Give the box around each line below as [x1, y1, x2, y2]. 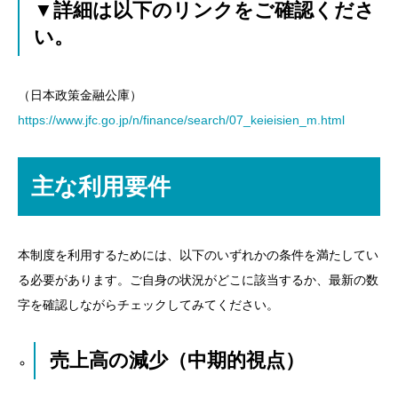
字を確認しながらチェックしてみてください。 [18, 297, 279, 312]
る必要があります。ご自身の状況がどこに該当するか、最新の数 [18, 272, 378, 287]
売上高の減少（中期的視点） [50, 348, 306, 371]
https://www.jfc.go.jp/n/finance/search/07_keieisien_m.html [18, 112, 345, 127]
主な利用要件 [31, 172, 171, 200]
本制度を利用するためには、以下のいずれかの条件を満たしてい [18, 247, 378, 262]
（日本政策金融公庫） [18, 87, 142, 102]
